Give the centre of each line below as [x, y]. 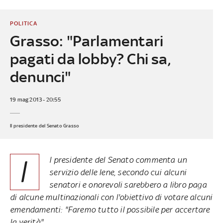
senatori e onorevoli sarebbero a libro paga [128, 184]
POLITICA [23, 23]
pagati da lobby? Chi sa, [90, 59]
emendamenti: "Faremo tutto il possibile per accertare [110, 209]
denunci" [40, 77]
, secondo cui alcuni [150, 172]
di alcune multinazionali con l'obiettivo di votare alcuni [111, 197]
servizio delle [74, 172]
